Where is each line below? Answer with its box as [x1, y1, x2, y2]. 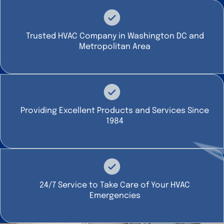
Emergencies [89, 191, 140, 200]
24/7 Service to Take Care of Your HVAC [39, 180, 190, 189]
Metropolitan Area [79, 42, 150, 51]
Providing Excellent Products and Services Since [20, 106, 209, 115]
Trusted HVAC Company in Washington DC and [25, 31, 204, 40]
